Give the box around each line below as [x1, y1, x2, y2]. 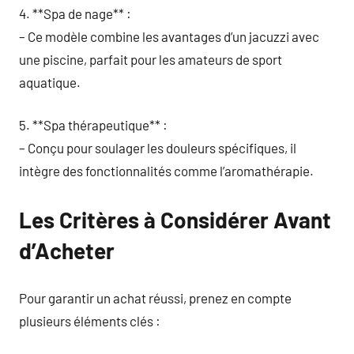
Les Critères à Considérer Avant [19, 206, 331, 233]
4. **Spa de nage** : [19, 5, 131, 21]
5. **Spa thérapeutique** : [19, 117, 168, 133]
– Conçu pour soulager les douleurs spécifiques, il [19, 140, 296, 156]
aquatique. [19, 73, 81, 90]
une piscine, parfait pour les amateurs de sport [19, 51, 282, 67]
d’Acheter [19, 237, 115, 264]
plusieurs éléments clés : [19, 312, 160, 329]
